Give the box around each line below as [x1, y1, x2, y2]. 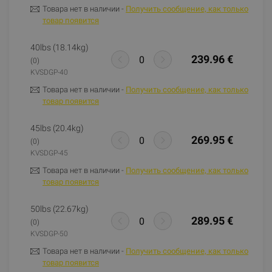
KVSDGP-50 [30, 229, 68, 238]
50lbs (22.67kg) [30, 204, 89, 214]
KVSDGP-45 [30, 149, 68, 157]
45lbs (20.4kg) [30, 123, 84, 133]
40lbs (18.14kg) [30, 42, 89, 52]
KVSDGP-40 [30, 68, 68, 76]
